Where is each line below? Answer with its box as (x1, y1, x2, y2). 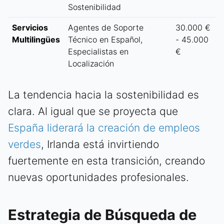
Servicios (12, 22, 48, 33)
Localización (68, 58, 114, 69)
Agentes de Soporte (68, 22, 143, 33)
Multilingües (12, 34, 60, 45)
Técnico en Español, (68, 34, 142, 45)
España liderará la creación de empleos (8, 121, 200, 134)
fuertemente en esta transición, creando (8, 154, 205, 167)
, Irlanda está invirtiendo (41, 138, 159, 151)
